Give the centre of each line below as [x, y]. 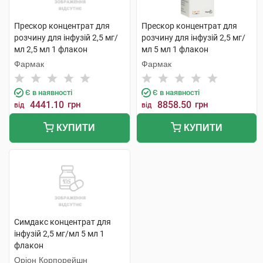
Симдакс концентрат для [63, 222]
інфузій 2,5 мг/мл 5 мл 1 [59, 234]
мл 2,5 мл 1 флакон [51, 49]
